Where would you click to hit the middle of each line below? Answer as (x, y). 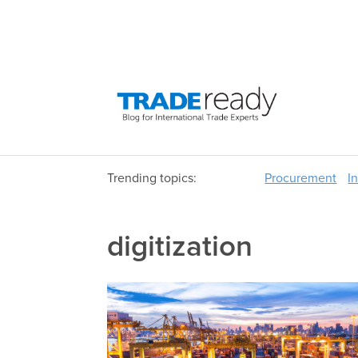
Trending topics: (152, 179)
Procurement (301, 179)
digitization (180, 248)
